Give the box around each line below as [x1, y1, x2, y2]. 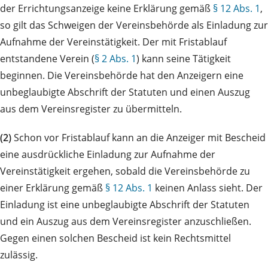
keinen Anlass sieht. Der [153, 181, 263, 194]
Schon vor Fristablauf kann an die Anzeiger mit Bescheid [11, 130, 266, 144]
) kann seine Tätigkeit [136, 51, 231, 65]
